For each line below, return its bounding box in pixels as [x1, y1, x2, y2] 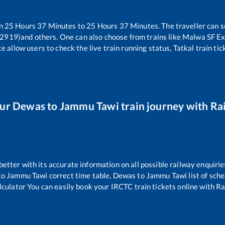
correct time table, [47, 170, 113, 180]
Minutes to [46, 21, 87, 30]
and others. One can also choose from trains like [21, 32, 181, 41]
